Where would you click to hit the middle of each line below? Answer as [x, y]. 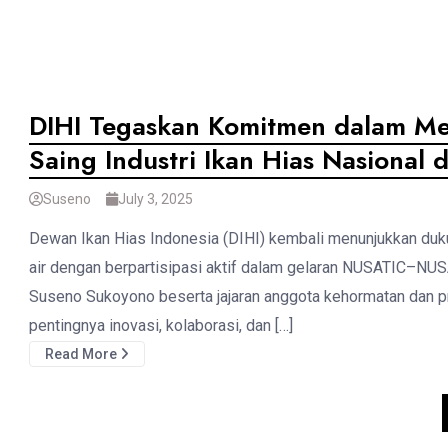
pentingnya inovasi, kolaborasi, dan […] [161, 325]
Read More [82, 353]
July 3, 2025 [155, 198]
